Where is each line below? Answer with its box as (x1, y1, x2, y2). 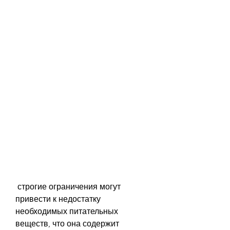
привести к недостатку (15, 194, 101, 204)
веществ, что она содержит (15, 219, 119, 229)
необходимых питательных (15, 206, 118, 217)
